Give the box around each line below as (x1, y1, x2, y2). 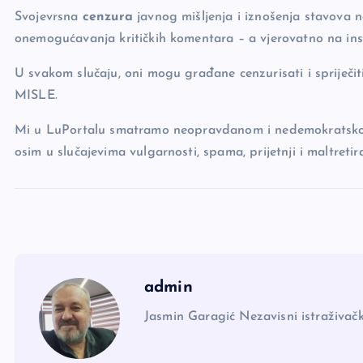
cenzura (82, 10, 133, 23)
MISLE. (15, 88, 58, 102)
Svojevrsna (15, 10, 83, 23)
